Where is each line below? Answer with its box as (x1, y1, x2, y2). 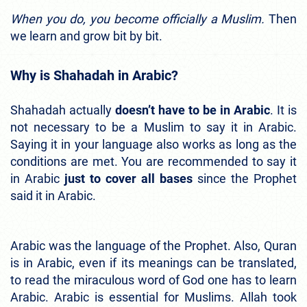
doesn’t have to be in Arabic (115, 102, 270, 117)
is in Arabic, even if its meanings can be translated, (10, 255, 297, 270)
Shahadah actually (10, 102, 115, 117)
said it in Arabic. (10, 188, 96, 203)
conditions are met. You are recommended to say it (10, 153, 297, 169)
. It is (270, 102, 297, 117)
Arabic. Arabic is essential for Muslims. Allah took (10, 289, 297, 304)
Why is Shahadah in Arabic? (10, 66, 178, 84)
